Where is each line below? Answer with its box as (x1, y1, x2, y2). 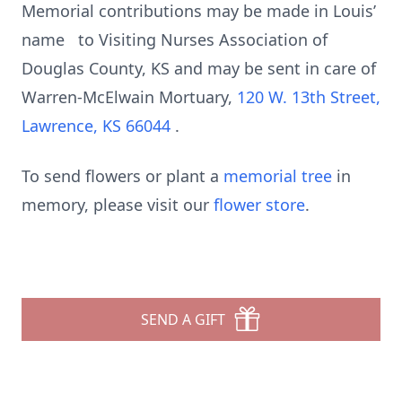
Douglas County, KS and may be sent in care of (22, 57, 376, 79)
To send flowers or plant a (22, 165, 223, 187)
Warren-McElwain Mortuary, (22, 86, 237, 108)
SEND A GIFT (141, 310, 225, 329)
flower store (214, 194, 305, 215)
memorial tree (223, 165, 332, 187)
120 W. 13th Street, (237, 86, 380, 108)
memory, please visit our (22, 194, 214, 215)
